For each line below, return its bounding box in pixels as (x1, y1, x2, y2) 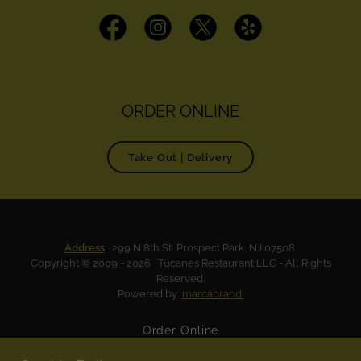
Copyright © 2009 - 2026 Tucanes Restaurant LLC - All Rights (30, 257, 331, 269)
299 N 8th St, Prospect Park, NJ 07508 (109, 242, 297, 254)
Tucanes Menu (138, 343, 223, 356)
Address (64, 242, 105, 254)
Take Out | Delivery (127, 151, 234, 164)
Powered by (117, 288, 182, 300)
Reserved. (156, 272, 205, 284)
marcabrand (181, 288, 244, 300)
